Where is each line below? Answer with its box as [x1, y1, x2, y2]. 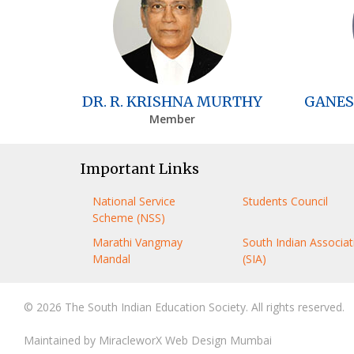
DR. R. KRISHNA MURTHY [82, 92, 263, 111]
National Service [92, 193, 175, 209]
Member [149, 111, 196, 126]
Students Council [243, 193, 328, 209]
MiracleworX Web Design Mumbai [99, 332, 272, 348]
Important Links [81, 159, 199, 178]
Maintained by [24, 332, 99, 348]
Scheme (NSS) [92, 209, 165, 225]
